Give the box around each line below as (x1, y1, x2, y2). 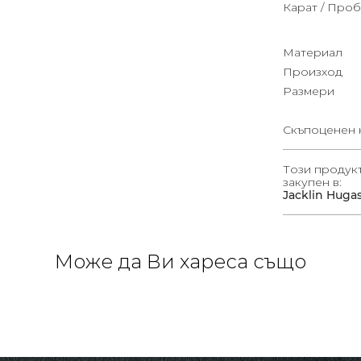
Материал (283, 44, 342, 60)
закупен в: (283, 174, 342, 189)
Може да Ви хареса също (54, 249, 306, 273)
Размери (283, 83, 334, 98)
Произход (283, 64, 342, 79)
